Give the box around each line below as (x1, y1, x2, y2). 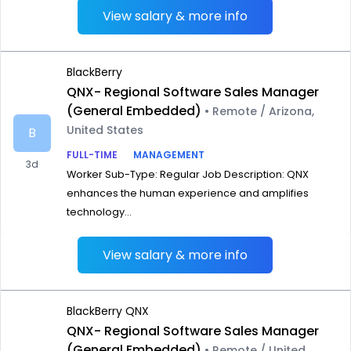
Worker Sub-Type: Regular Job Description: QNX (67, 168, 309, 181)
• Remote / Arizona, (204, 103, 314, 119)
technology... (67, 205, 132, 219)
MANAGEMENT (133, 148, 204, 161)
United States (67, 122, 143, 138)
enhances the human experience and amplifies (67, 186, 309, 200)
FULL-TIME (67, 148, 118, 161)
